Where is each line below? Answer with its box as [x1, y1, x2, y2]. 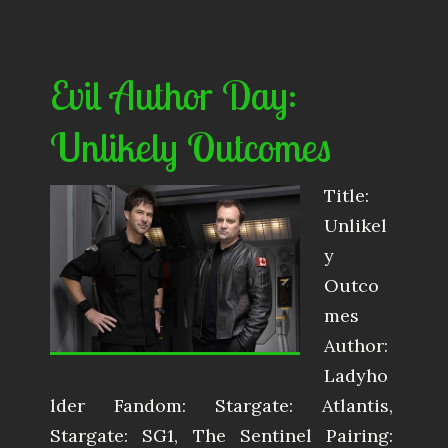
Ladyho [324, 364, 388, 388]
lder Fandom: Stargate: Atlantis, [50, 394, 393, 418]
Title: [324, 184, 369, 208]
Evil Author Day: [50, 70, 297, 121]
